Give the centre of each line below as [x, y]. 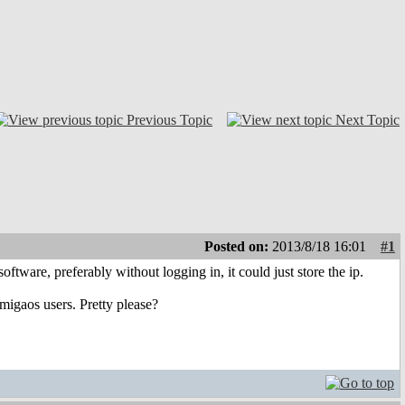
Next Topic [367, 119]
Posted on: [238, 247]
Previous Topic [170, 119]
